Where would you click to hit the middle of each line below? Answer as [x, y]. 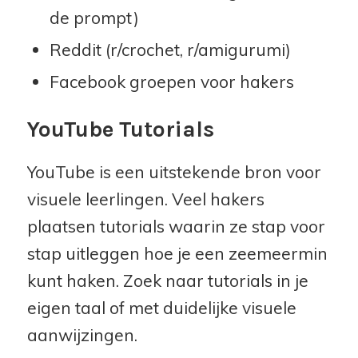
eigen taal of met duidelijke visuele [161, 308]
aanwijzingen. [82, 335]
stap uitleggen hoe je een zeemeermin [177, 254]
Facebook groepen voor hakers [171, 81]
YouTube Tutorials [120, 129]
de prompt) [94, 17]
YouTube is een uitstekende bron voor [174, 172]
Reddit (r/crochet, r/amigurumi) [170, 49]
